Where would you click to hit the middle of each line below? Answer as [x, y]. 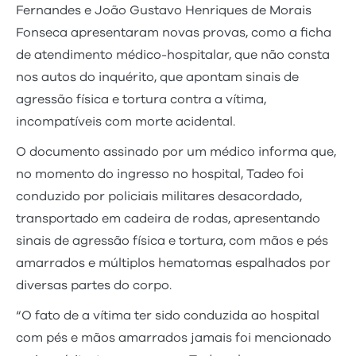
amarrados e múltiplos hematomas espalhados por [173, 263]
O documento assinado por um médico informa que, [176, 151]
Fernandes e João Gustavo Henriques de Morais [164, 10]
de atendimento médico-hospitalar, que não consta [173, 54]
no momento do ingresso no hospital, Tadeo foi [160, 174]
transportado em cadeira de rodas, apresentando [168, 218]
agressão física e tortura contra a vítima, [141, 99]
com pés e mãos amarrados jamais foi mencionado [174, 337]
